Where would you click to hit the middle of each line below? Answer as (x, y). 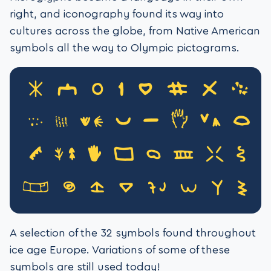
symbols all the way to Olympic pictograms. (125, 48)
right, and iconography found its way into (117, 14)
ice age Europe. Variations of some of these (120, 250)
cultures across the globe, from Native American (135, 31)
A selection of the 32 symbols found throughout (133, 233)
